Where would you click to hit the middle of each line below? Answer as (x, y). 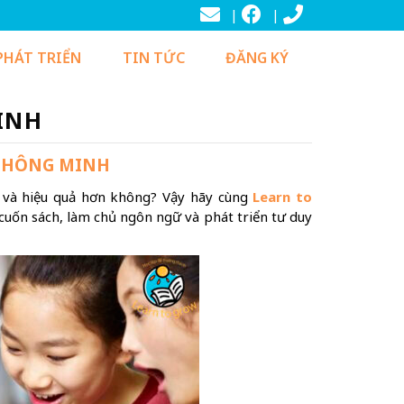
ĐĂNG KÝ (257, 58)
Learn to (283, 197)
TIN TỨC (153, 58)
